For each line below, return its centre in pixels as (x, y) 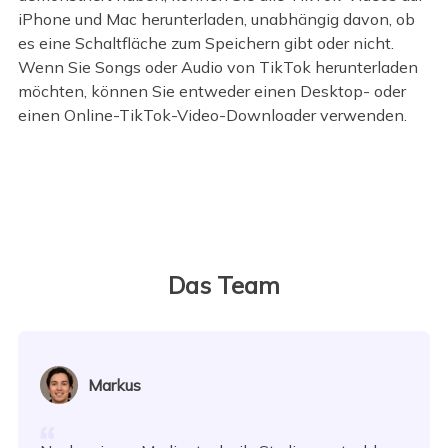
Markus (115, 385)
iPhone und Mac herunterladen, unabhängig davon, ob (216, 19)
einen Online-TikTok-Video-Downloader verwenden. (212, 115)
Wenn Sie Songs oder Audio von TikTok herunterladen (217, 67)
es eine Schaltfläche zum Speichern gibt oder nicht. (205, 43)
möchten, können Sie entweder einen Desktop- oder (211, 91)
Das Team (224, 284)
